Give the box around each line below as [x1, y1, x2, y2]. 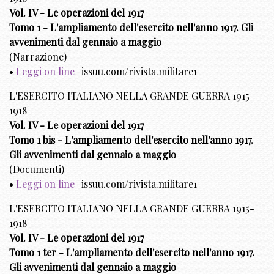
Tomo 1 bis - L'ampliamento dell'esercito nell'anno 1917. [9, 133, 253, 146]
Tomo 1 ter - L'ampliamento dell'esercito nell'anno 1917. [9, 245, 254, 259]
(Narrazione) [9, 50, 67, 63]
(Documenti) [9, 162, 64, 176]
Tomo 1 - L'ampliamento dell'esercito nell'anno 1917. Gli [9, 20, 253, 34]
